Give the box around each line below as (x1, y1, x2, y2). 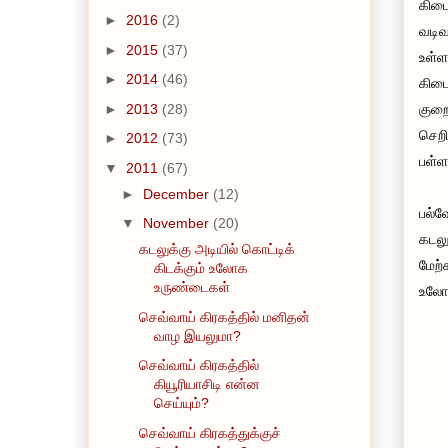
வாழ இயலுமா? (153, 327, 241, 344)
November (142, 215, 213, 232)
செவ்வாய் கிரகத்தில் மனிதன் (138, 308, 310, 325)
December (142, 185, 213, 202)
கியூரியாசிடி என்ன (153, 376, 260, 393)
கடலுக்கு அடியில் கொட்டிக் (138, 241, 295, 258)
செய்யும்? (153, 395, 209, 412)
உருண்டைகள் (153, 279, 230, 296)
